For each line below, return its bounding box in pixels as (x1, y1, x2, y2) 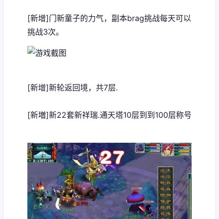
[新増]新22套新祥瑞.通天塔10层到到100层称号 (27, 110, 192, 120)
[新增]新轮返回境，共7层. (27, 83, 118, 93)
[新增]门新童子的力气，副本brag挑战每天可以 (27, 13, 191, 23)
